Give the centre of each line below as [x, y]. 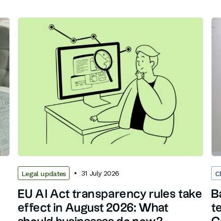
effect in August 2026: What [93, 208]
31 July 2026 [100, 173]
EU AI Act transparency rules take [110, 195]
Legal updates [44, 174]
